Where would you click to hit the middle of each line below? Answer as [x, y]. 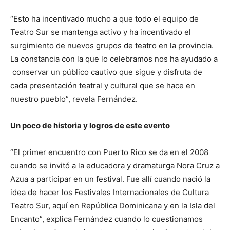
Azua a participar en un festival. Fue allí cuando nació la [110, 179]
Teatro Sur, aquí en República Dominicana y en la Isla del [113, 206]
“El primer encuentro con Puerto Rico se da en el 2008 [109, 152]
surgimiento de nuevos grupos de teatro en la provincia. [112, 46]
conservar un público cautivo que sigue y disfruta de [106, 72]
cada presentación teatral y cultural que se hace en [103, 86]
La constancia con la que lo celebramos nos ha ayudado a [114, 59]
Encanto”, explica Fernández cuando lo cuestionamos [107, 219]
